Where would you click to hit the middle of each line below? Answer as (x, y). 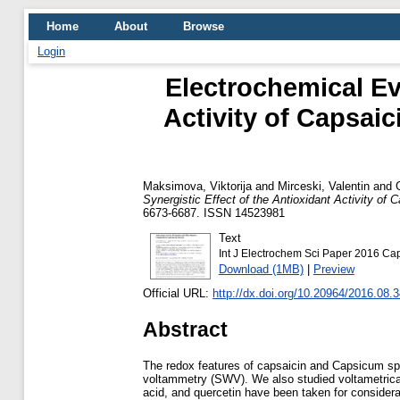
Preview (333, 269)
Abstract (185, 329)
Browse (204, 26)
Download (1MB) (261, 269)
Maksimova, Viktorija (197, 186)
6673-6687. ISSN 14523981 (214, 212)
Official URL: (178, 294)
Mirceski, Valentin (324, 186)
